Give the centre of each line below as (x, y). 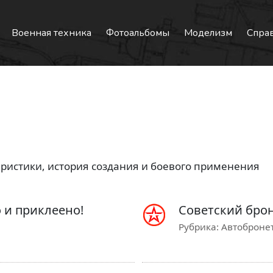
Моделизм (208, 33)
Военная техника (51, 33)
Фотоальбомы (138, 33)
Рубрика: (200, 227)
